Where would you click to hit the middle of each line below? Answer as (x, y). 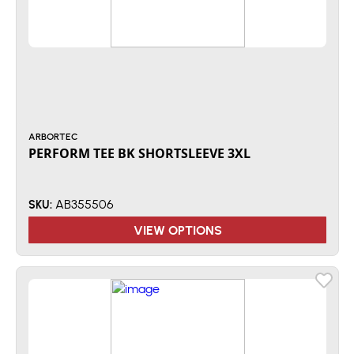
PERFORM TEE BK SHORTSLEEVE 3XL (139, 153)
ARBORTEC (53, 136)
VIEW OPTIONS (177, 230)
